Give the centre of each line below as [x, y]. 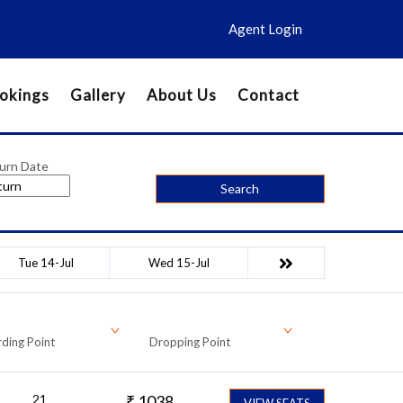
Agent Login [266, 29]
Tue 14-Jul [45, 262]
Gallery [98, 95]
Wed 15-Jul [179, 262]
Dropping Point [190, 341]
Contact [269, 95]
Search [240, 189]
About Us [182, 95]
